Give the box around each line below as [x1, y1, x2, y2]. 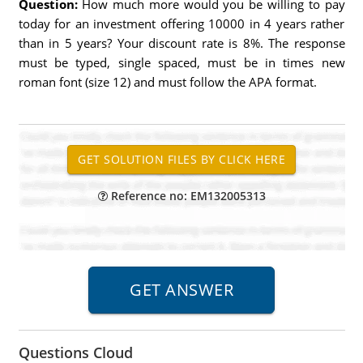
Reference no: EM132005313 [107, 188, 266, 203]
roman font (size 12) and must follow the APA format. [18, 74, 317, 90]
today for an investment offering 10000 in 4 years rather [18, 15, 345, 32]
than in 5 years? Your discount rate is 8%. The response [18, 35, 345, 51]
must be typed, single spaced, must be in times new [18, 54, 345, 70]
